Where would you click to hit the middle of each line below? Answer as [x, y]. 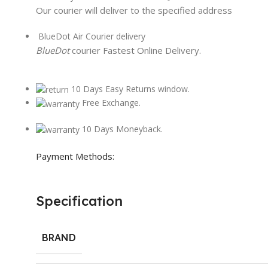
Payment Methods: [75, 156]
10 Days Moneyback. [122, 129]
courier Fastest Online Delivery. [136, 51]
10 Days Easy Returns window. [130, 89]
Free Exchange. [111, 103]
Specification [79, 201]
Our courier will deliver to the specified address [134, 10]
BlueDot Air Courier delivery [92, 36]
